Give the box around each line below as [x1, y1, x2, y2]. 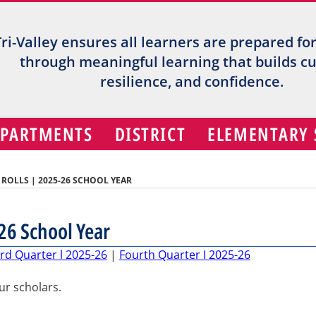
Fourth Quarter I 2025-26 [119, 246, 250, 262]
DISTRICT [114, 121, 186, 147]
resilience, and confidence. [100, 72, 284, 91]
